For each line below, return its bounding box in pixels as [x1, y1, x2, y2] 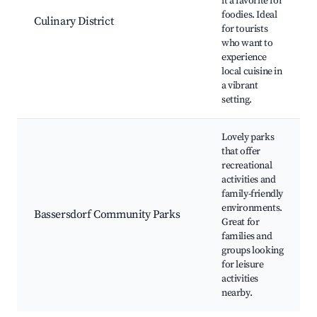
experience [221, 51, 267, 64]
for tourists [221, 23, 268, 36]
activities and [221, 173, 276, 187]
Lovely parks [221, 131, 275, 144]
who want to [221, 37, 273, 50]
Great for [221, 216, 260, 229]
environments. [221, 202, 282, 215]
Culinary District [34, 14, 114, 29]
